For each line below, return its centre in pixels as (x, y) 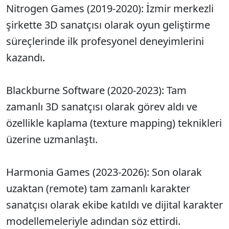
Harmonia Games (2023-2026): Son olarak (104, 172)
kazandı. (26, 58)
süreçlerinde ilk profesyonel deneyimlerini (105, 41)
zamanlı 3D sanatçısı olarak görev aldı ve (102, 107)
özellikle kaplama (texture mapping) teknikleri (114, 123)
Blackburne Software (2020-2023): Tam (96, 90)
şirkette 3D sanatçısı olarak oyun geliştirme (108, 25)
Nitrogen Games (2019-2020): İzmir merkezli (110, 9)
